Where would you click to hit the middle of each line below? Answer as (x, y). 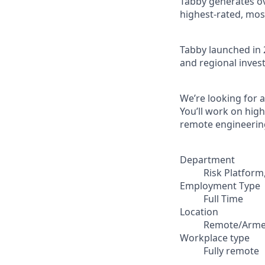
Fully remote (231, 251)
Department (207, 160)
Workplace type (215, 238)
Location (199, 212)
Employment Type (220, 186)
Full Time (223, 199)
